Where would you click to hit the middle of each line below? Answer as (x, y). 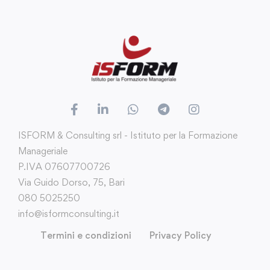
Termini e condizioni (86, 236)
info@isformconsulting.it (69, 214)
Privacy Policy (181, 236)
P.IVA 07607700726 (64, 167)
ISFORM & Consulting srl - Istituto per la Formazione (128, 136)
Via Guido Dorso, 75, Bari (71, 183)
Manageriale (43, 151)
